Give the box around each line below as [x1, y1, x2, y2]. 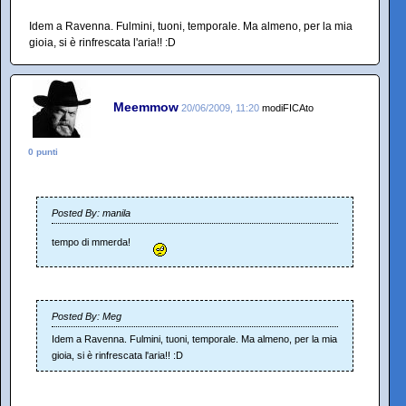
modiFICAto [262, 101, 314, 113]
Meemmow [113, 99, 179, 114]
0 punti [28, 147, 58, 157]
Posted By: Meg [52, 311, 121, 322]
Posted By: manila [52, 208, 130, 218]
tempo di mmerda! [52, 237, 133, 248]
